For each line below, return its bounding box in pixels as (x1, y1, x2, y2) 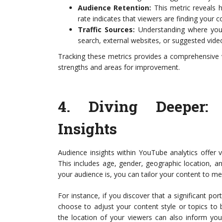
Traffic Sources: (78, 25, 135, 34)
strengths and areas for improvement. (58, 62, 180, 72)
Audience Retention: (78, 3, 152, 12)
